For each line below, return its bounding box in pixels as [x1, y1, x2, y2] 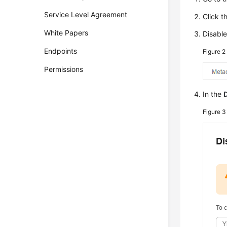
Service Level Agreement [44, 10, 128, 19]
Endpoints [44, 47, 78, 55]
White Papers [44, 28, 89, 37]
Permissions [44, 65, 84, 73]
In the [203, 90, 224, 99]
